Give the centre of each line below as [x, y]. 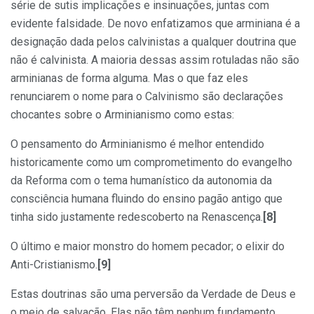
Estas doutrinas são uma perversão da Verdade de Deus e [153, 294]
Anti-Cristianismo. [54, 264]
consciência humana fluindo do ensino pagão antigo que [146, 198]
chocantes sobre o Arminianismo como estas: [122, 114]
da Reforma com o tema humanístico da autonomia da [141, 180]
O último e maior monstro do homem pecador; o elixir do [148, 246]
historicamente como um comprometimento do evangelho [151, 162]
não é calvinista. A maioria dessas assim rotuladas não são [155, 60]
